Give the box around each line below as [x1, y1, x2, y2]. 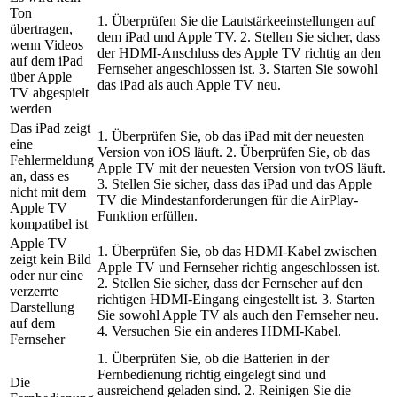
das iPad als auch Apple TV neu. [97, 77, 281, 93]
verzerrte [10, 284, 58, 300]
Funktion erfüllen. [97, 208, 198, 224]
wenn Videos [10, 37, 83, 53]
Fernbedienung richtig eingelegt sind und [97, 367, 326, 383]
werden [10, 101, 51, 117]
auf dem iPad [10, 53, 83, 69]
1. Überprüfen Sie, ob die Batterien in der [97, 351, 329, 367]
